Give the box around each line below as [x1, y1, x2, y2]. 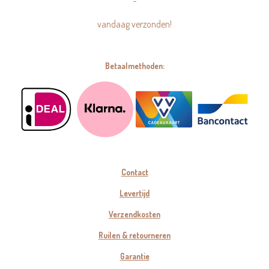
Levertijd [119, 188, 150, 198]
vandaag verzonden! [97, 18, 172, 30]
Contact [121, 167, 148, 177]
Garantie [119, 251, 150, 261]
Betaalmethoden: [104, 61, 165, 71]
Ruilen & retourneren [98, 230, 171, 240]
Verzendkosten [109, 209, 160, 219]
